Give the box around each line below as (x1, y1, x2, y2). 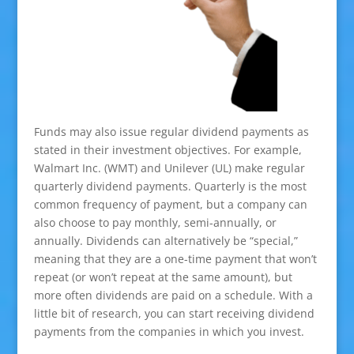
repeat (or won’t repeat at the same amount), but (33, 269, 292, 284)
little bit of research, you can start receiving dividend (33, 305, 314, 321)
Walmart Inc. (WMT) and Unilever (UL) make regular (33, 160, 305, 175)
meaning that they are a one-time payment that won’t (33, 250, 317, 266)
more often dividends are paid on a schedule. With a (33, 287, 313, 303)
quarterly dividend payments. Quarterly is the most (33, 178, 307, 194)
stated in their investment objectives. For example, (33, 141, 302, 157)
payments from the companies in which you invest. (33, 323, 304, 339)
